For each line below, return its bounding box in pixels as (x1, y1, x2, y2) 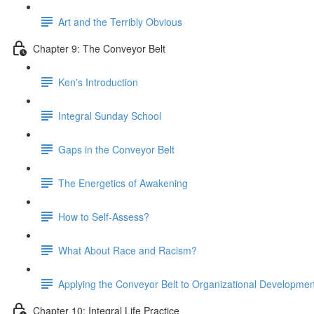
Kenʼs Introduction (58, 74, 138, 89)
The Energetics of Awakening (58, 175, 188, 190)
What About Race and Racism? (58, 243, 197, 257)
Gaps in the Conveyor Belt (58, 142, 175, 156)
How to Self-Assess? (58, 209, 149, 224)
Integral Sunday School (58, 108, 161, 123)
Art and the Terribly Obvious (58, 14, 182, 29)
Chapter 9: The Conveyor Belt (33, 41, 165, 55)
